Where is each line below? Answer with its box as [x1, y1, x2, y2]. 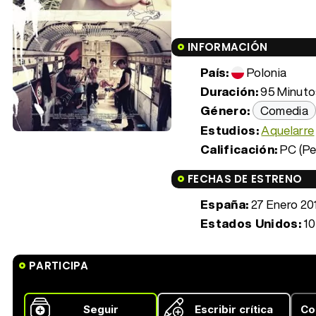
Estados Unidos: [200, 214, 302, 232]
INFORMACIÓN [188, 39, 268, 54]
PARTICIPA [29, 257, 89, 273]
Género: [200, 101, 250, 119]
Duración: [200, 82, 259, 100]
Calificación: [200, 140, 278, 158]
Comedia [260, 101, 309, 119]
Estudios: [200, 121, 260, 139]
